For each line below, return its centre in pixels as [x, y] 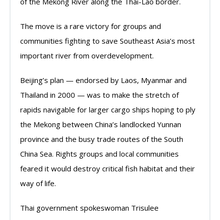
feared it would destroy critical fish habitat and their [108, 168]
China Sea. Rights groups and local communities [99, 154]
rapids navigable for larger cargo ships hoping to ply [108, 110]
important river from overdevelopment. [87, 55]
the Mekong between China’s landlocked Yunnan [101, 124]
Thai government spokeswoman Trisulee [89, 208]
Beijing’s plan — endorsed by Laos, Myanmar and [103, 80]
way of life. [38, 183]
